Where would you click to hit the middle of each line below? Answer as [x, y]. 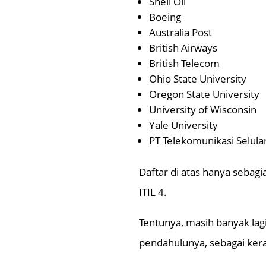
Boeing [165, 17]
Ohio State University [198, 79]
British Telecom [185, 64]
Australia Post [181, 33]
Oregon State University [205, 94]
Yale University [184, 125]
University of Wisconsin [203, 110]
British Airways [183, 48]
